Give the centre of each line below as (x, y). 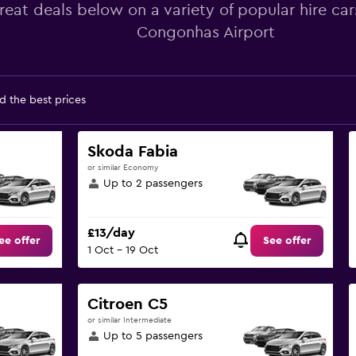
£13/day (111, 233)
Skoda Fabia (132, 152)
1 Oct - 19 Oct (122, 251)
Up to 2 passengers (153, 184)
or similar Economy (122, 168)
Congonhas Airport (205, 33)
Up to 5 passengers (153, 336)
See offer (287, 241)
